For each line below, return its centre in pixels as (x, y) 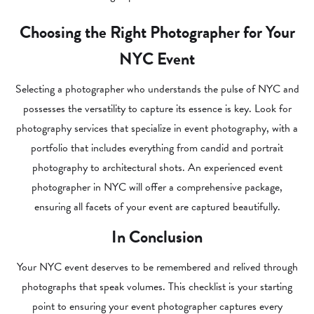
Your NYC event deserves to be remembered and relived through (157, 267)
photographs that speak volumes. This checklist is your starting (157, 287)
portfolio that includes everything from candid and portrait (157, 148)
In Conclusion (157, 237)
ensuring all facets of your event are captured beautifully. (157, 207)
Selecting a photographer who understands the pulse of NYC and (157, 89)
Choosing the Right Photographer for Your (157, 32)
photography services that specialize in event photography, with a (157, 128)
